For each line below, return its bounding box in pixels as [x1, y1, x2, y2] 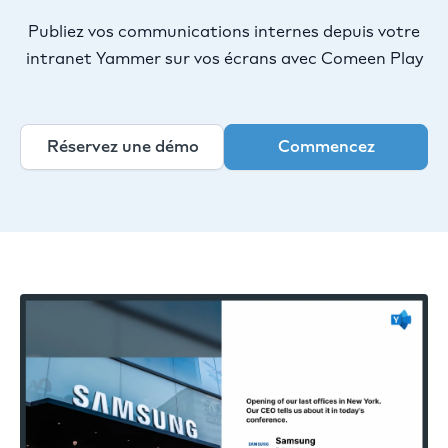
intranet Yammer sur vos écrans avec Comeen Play [25, 49, 423, 68]
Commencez [277, 137, 375, 156]
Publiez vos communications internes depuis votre [28, 22, 420, 41]
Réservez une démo [47, 137, 199, 156]
